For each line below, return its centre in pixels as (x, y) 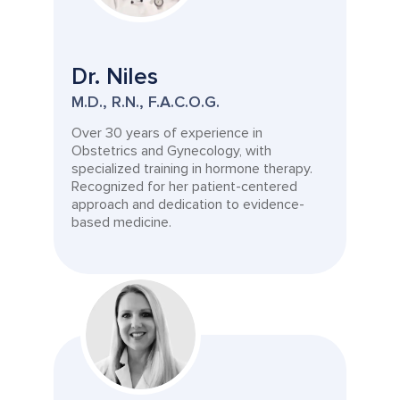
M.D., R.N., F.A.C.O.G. (146, 102)
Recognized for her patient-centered (184, 187)
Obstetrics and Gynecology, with (171, 151)
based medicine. (121, 222)
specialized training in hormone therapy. (192, 169)
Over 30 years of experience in (167, 133)
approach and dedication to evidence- (188, 204)
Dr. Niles (115, 77)
